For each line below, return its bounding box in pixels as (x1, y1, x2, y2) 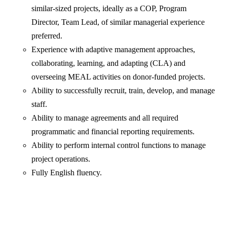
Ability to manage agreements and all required (31, 113, 179, 123)
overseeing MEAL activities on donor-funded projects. (31, 72, 206, 82)
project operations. (31, 155, 91, 164)
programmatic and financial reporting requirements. (31, 127, 195, 136)
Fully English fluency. (31, 168, 102, 177)
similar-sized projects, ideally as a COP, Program (31, 4, 187, 13)
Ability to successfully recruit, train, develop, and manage (31, 86, 215, 95)
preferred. (31, 31, 63, 41)
